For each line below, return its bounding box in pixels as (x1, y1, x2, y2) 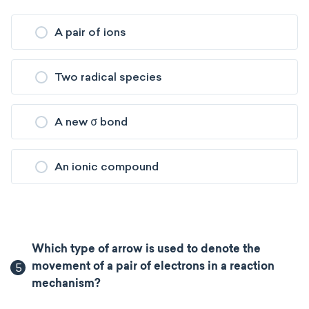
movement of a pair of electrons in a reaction (32, 261, 275, 272)
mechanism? (32, 279, 101, 290)
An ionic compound (54, 160, 159, 173)
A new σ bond (54, 115, 128, 128)
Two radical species (54, 70, 162, 83)
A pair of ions (54, 26, 126, 39)
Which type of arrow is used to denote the (32, 244, 261, 255)
